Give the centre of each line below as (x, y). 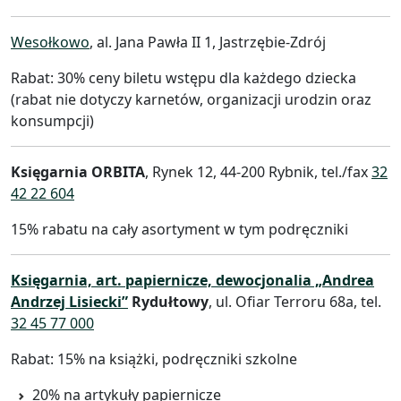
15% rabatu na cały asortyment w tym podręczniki (179, 229)
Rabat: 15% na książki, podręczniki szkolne (154, 358)
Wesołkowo (50, 42)
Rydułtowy (168, 301)
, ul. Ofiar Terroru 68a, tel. (295, 301)
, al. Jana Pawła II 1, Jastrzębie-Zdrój (208, 42)
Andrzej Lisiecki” (69, 301)
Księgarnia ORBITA (78, 171)
